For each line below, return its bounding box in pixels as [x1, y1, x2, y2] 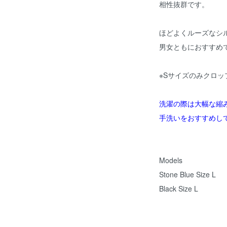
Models [159, 155, 182, 166]
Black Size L [159, 183, 198, 194]
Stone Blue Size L [159, 169, 216, 180]
